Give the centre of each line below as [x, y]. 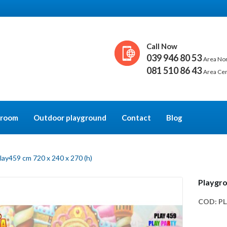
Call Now [162, 46]
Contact [136, 118]
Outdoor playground [70, 118]
